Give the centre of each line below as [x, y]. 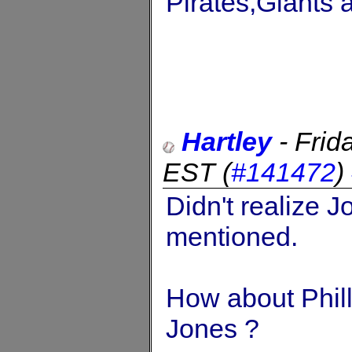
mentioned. [232, 236]
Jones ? [213, 328]
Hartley [227, 141]
